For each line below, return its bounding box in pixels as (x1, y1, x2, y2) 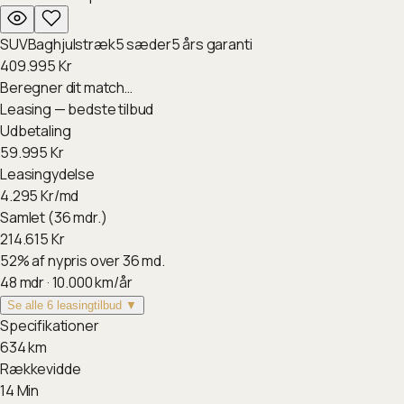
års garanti (179, 34, 252, 54)
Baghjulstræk (27, 34, 115, 54)
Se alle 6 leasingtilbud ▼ (7, 298, 137, 312)
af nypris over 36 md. (32, 251, 166, 271)
